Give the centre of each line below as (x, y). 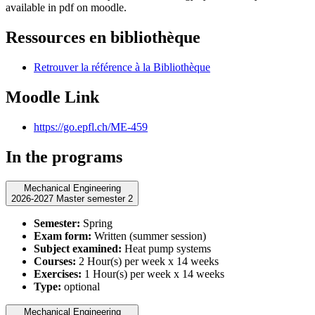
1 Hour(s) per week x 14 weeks (153, 274)
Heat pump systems (166, 248)
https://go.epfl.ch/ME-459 (91, 127)
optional (81, 286)
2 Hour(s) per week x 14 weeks (147, 261)
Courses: (55, 261)
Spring (96, 223)
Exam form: (63, 236)
